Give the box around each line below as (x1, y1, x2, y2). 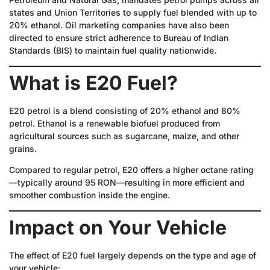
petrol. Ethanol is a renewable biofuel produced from (9, 118, 220, 128)
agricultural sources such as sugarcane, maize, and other (9, 130, 239, 141)
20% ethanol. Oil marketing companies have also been (9, 20, 229, 31)
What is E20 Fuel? (9, 71, 178, 95)
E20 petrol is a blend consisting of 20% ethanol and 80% (9, 105, 240, 116)
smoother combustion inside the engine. (9, 190, 170, 201)
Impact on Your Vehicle (9, 215, 227, 239)
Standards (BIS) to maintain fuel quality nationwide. (9, 45, 216, 56)
